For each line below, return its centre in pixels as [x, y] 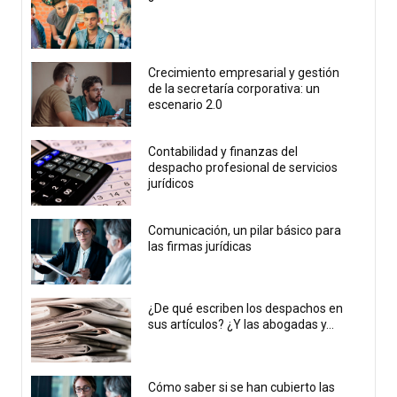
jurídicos [171, 184]
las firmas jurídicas [200, 246]
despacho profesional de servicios [243, 168]
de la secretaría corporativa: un [234, 89]
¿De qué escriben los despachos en [246, 309]
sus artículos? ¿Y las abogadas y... [241, 325]
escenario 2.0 [187, 105]
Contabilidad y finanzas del [223, 152]
